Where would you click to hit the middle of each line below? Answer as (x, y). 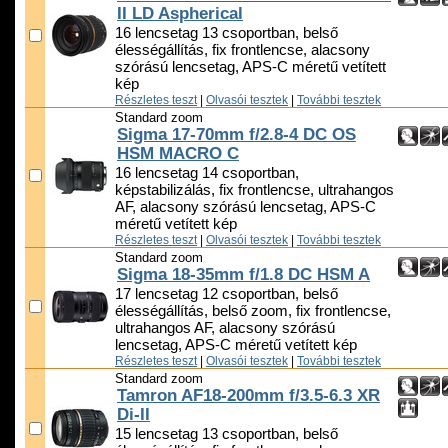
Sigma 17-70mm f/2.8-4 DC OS (236, 135)
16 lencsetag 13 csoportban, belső (226, 33)
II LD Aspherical (180, 14)
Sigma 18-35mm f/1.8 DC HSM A (243, 275)
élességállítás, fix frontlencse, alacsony (242, 50)
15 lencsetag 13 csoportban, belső (226, 434)
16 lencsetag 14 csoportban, (207, 173)
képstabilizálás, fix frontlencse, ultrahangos (254, 190)
